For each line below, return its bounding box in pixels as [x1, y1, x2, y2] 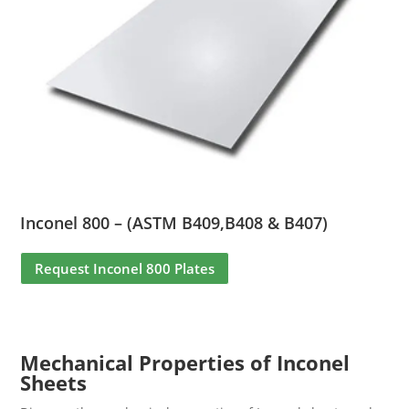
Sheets [20, 369, 88, 397]
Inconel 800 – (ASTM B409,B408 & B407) [20, 212, 329, 235]
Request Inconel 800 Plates [35, 258, 215, 278]
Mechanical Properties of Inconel [20, 349, 351, 377]
